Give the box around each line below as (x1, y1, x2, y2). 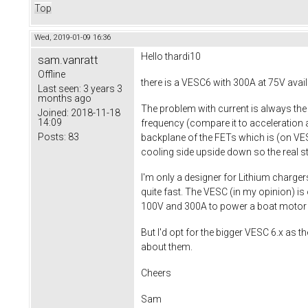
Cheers (141, 267, 171, 278)
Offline (38, 68, 65, 80)
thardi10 (165, 50, 201, 62)
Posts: (38, 131, 66, 142)
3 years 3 (81, 82, 122, 94)
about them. (141, 241, 192, 253)
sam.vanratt (38, 52, 98, 67)
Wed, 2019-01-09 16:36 (34, 32, 111, 42)
